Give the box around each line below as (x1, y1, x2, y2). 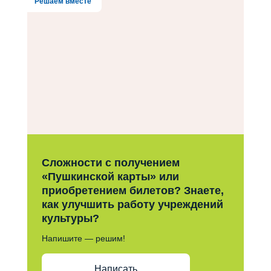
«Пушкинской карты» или (41, 170, 179, 183)
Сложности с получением (41, 156, 180, 169)
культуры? (41, 212, 99, 224)
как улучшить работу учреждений (41, 198, 223, 211)
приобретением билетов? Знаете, (41, 184, 224, 197)
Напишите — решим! (41, 233, 125, 243)
